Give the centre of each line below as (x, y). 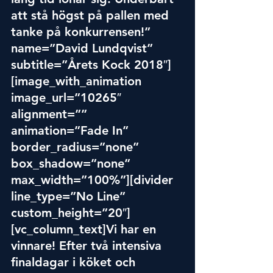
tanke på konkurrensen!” (83, 32)
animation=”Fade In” (72, 130)
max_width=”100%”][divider (94, 180)
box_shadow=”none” (73, 163)
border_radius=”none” (77, 147)
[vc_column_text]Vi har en (85, 229)
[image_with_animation (78, 81)
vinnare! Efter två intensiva (88, 246)
